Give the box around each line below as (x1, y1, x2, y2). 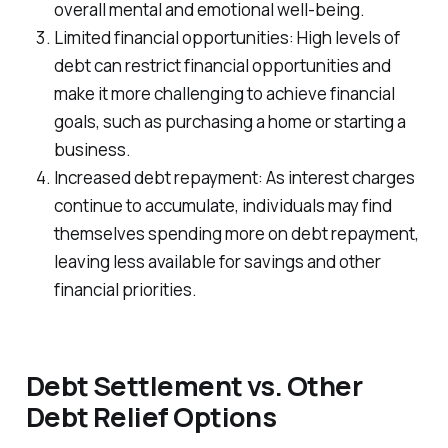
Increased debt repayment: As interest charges (53, 166, 415, 190)
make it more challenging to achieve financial (53, 82, 395, 106)
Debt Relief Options (25, 397, 277, 435)
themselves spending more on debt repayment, (53, 222, 419, 246)
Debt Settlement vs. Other (25, 366, 363, 404)
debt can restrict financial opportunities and (53, 54, 391, 78)
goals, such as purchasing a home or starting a (53, 110, 406, 134)
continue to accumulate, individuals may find (53, 194, 392, 218)
